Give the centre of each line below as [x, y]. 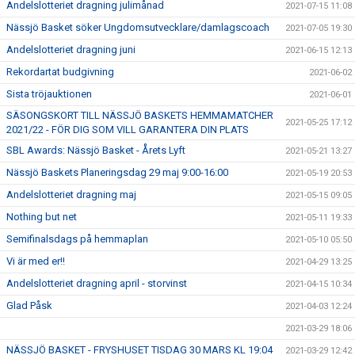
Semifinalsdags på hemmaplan [77, 239]
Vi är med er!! [36, 261]
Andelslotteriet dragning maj [71, 195]
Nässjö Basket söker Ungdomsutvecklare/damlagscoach [138, 28]
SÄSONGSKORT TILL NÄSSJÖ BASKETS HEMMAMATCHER [140, 116]
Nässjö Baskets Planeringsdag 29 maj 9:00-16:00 [117, 173]
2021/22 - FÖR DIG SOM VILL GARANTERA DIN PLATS [128, 130]
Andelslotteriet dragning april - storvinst [97, 284]
